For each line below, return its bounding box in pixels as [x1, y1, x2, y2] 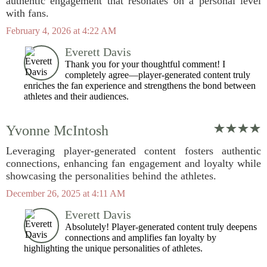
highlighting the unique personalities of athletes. [24, 243, 203, 253]
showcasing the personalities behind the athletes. [6, 170, 216, 182]
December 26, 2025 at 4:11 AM [6, 188, 125, 198]
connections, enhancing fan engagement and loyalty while [6, 157, 261, 169]
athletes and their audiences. [24, 91, 129, 101]
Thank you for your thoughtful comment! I [65, 59, 225, 69]
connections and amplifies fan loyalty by [65, 232, 216, 243]
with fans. [6, 7, 49, 19]
